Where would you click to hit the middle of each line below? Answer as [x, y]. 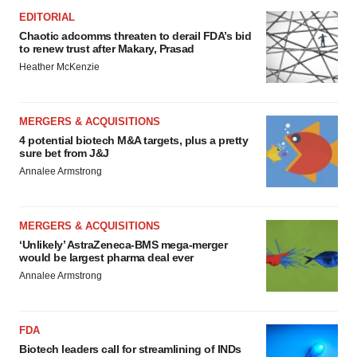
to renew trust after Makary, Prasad [107, 49]
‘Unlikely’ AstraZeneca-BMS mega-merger [123, 245]
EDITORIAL [47, 17]
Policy [37, 10]
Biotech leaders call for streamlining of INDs [130, 349]
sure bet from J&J [64, 153]
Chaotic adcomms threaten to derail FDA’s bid [135, 36]
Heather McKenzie [59, 67]
